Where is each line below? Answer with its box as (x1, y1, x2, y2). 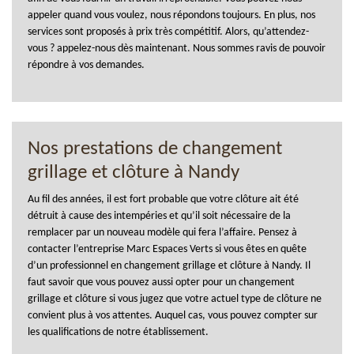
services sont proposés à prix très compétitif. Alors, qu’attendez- (28, 25, 309, 38)
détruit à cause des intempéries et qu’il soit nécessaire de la (28, 209, 291, 222)
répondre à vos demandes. (28, 58, 145, 71)
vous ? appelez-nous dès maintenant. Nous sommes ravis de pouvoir (28, 42, 326, 55)
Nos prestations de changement (28, 138, 282, 159)
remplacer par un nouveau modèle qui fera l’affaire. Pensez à (28, 226, 297, 239)
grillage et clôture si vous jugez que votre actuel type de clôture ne (28, 292, 322, 305)
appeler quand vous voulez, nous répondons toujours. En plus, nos (28, 9, 315, 21)
